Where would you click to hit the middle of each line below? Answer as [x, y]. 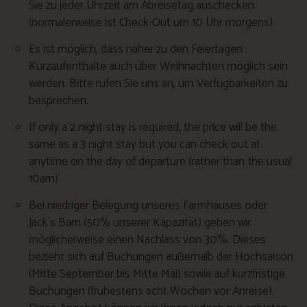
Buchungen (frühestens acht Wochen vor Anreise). [151, 291]
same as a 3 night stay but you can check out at [145, 144]
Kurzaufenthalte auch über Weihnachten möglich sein [158, 66]
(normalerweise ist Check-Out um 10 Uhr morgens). [152, 22]
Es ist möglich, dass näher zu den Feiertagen [136, 49]
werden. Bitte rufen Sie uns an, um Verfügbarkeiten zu [158, 83]
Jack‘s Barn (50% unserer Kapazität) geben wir [140, 222]
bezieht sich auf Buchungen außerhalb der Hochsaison [161, 257]
